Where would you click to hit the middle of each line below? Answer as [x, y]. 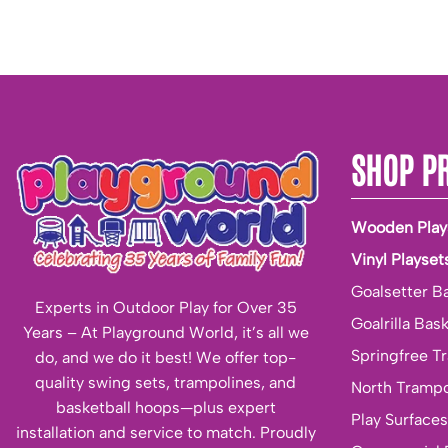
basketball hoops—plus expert [165, 407]
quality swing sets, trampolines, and [165, 382]
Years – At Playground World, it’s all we [165, 332]
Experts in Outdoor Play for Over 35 [165, 307]
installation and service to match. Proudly [165, 432]
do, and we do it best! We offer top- [165, 357]
